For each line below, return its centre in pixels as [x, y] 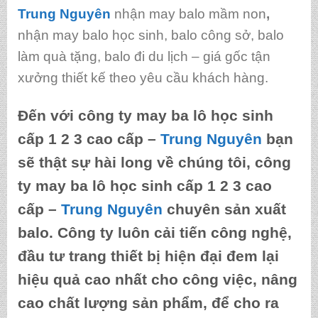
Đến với [48, 115]
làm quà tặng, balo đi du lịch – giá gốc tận [144, 56]
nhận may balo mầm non [190, 13]
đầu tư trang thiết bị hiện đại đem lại [148, 256]
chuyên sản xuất [226, 209]
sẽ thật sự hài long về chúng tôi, [136, 162]
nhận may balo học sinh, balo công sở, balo [150, 35]
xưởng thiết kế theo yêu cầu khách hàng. [143, 77]
